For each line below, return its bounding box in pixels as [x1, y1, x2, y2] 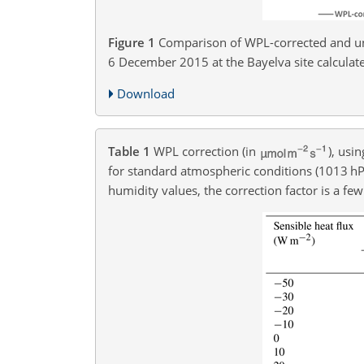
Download [117, 84, 175, 102]
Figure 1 [108, 33, 155, 50]
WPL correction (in [154, 142, 259, 159]
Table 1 [108, 142, 150, 159]
